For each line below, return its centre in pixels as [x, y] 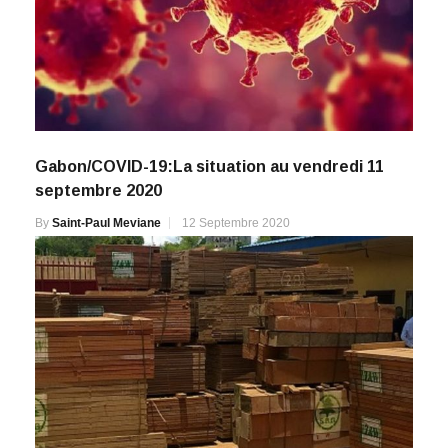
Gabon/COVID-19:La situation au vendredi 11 [209, 166]
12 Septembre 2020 [236, 222]
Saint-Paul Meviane [106, 222]
